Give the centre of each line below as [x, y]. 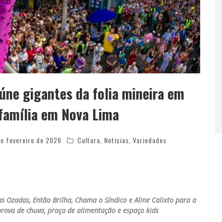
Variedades [150, 140]
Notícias [116, 140]
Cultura [89, 140]
